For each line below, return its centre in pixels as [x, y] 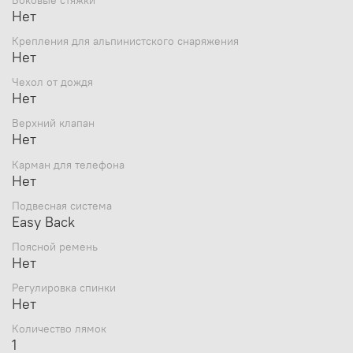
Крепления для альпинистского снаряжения [125, 41]
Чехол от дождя [52, 82]
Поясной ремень [55, 247]
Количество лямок [59, 329]
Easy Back [43, 221]
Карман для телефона [68, 164]
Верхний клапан [53, 123]
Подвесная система [62, 205]
